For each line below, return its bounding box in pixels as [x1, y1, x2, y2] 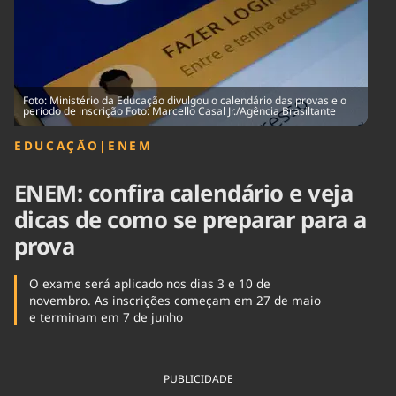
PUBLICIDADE [163, 371, 233, 387]
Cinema [14, 11, 54, 28]
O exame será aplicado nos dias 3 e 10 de [28, 275, 270, 293]
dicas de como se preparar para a [14, 204, 367, 236]
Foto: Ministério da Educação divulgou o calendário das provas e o [23, 93, 346, 108]
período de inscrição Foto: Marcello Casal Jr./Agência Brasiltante [23, 103, 336, 118]
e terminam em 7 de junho [28, 308, 183, 326]
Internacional [126, 19, 196, 36]
